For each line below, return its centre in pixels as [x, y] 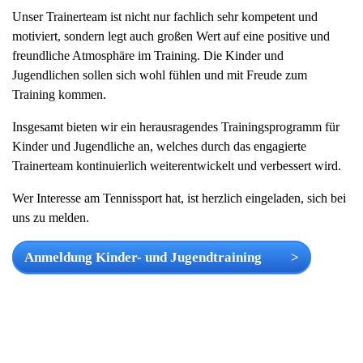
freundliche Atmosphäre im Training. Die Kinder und [148, 56]
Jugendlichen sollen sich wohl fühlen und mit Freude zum [160, 75]
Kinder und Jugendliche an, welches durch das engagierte [159, 146]
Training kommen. [59, 94]
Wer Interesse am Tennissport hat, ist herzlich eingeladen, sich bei [179, 198]
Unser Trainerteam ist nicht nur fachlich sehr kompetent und [165, 17]
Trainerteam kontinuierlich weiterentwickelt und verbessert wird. [178, 166]
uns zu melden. [51, 218]
